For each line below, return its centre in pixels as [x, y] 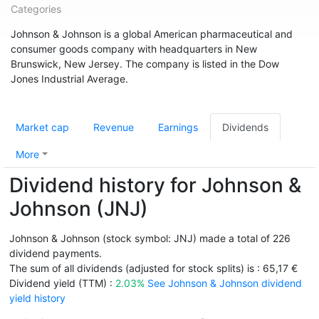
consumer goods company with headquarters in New [134, 49]
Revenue [114, 127]
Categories [36, 9]
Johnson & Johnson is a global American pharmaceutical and [152, 34]
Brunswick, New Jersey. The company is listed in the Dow [145, 64]
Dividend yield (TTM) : [62, 283]
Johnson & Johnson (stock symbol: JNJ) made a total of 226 [150, 238]
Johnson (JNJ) [79, 209]
